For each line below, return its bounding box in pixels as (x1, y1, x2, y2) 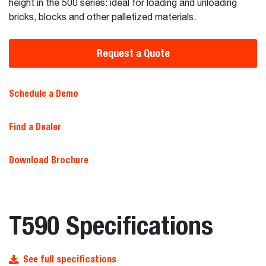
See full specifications (23, 254, 116, 265)
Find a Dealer (9, 121, 61, 132)
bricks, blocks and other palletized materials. (9, 13, 196, 23)
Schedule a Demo (9, 88, 78, 99)
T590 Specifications (9, 210, 213, 240)
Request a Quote (96, 47, 170, 59)
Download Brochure (9, 154, 88, 166)
